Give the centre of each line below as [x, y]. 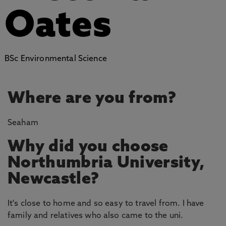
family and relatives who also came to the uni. [96, 216]
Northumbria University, [106, 163]
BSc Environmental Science [55, 59]
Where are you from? [92, 99]
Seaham [23, 123]
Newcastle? [53, 180]
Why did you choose [88, 147]
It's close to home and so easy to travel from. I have [106, 204]
